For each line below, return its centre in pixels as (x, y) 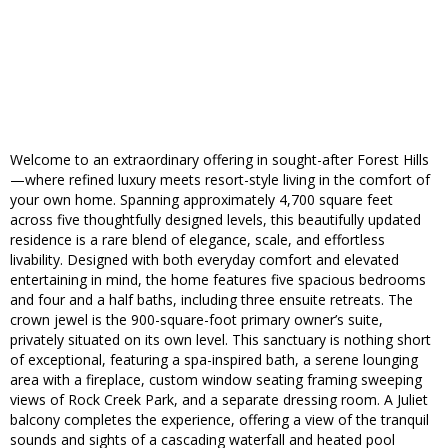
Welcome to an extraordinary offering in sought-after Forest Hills (219, 160)
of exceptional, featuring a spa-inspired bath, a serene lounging (214, 360)
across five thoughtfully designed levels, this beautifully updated (215, 220)
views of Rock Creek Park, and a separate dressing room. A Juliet (219, 400)
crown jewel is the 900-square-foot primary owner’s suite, (196, 320)
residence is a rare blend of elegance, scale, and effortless (197, 240)
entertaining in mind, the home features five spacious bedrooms (218, 280)
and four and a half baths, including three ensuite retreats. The (211, 300)
